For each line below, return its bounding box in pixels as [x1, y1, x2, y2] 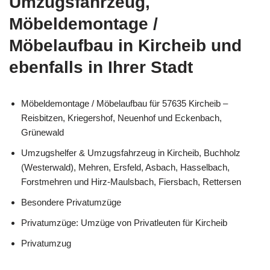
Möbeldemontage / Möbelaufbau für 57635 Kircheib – [21, 98, 228, 109]
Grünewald [21, 127, 64, 138]
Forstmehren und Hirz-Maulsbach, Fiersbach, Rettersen [21, 177, 241, 187]
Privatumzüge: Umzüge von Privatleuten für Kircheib [21, 218, 227, 228]
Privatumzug [21, 238, 71, 249]
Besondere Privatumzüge [21, 197, 121, 208]
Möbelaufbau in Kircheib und [9, 36, 242, 55]
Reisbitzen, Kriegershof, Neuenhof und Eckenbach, [21, 113, 222, 124]
